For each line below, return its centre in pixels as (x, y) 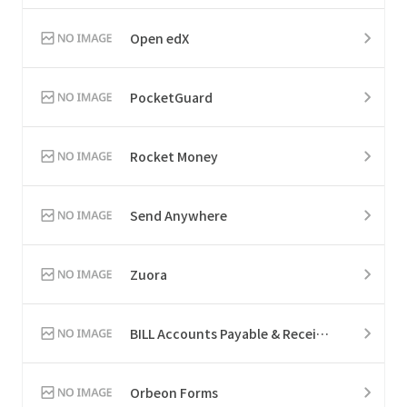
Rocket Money (174, 156)
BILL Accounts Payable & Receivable (323, 333)
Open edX (159, 38)
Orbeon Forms (174, 392)
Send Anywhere (179, 215)
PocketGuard (171, 97)
